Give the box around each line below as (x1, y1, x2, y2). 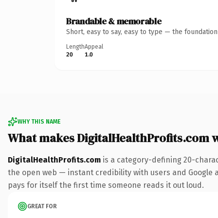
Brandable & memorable (66, 15, 162, 27)
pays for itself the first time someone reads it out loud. (8, 180, 204, 190)
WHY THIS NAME (18, 118, 60, 125)
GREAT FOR (27, 202, 57, 210)
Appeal (85, 43, 103, 50)
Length (66, 43, 85, 50)
